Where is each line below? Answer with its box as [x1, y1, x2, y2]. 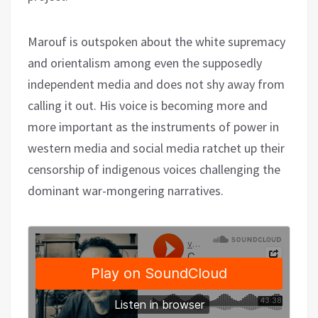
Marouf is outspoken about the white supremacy [28, 33, 285, 50]
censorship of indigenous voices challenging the [28, 160, 280, 177]
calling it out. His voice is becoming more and [28, 97, 268, 114]
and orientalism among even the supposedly [28, 54, 262, 71]
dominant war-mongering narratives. [28, 182, 224, 199]
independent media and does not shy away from [28, 75, 285, 92]
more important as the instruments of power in [28, 118, 279, 135]
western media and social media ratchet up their [28, 139, 285, 156]
